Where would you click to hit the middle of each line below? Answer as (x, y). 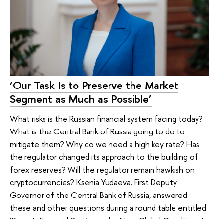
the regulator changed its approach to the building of (104, 157)
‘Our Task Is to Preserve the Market (94, 85)
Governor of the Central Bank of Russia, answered (99, 195)
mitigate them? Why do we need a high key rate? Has (105, 144)
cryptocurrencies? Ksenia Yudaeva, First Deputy (93, 182)
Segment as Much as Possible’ (81, 99)
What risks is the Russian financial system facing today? (106, 119)
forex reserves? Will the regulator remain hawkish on (102, 169)
